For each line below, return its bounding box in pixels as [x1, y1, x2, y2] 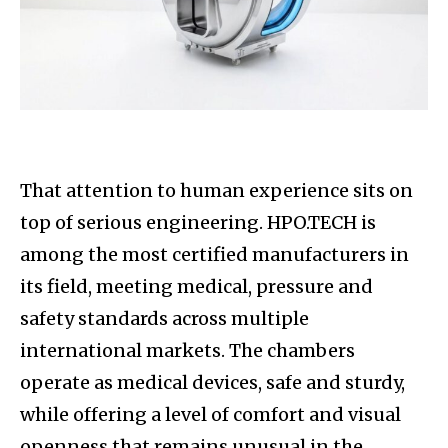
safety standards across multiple [20, 306, 309, 330]
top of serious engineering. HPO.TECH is [20, 210, 376, 234]
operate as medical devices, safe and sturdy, [20, 370, 405, 394]
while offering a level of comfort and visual [20, 402, 401, 426]
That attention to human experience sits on [20, 178, 413, 202]
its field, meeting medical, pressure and [20, 274, 373, 298]
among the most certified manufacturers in [20, 242, 409, 266]
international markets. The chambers [20, 338, 355, 362]
